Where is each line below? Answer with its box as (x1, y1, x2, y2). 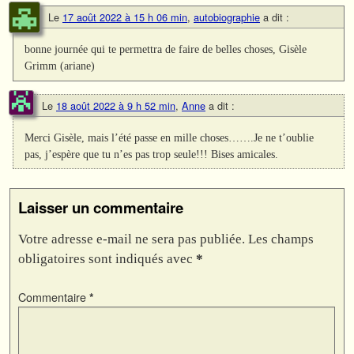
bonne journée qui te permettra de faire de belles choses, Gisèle (24, 43, 307, 56)
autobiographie (194, 9, 260, 25)
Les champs (248, 231, 314, 247)
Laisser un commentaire (18, 196, 183, 218)
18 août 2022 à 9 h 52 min (56, 97, 175, 113)
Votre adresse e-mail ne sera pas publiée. (18, 231, 245, 247)
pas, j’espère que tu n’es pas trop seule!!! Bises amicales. (24, 147, 279, 160)
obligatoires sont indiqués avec (18, 250, 196, 266)
